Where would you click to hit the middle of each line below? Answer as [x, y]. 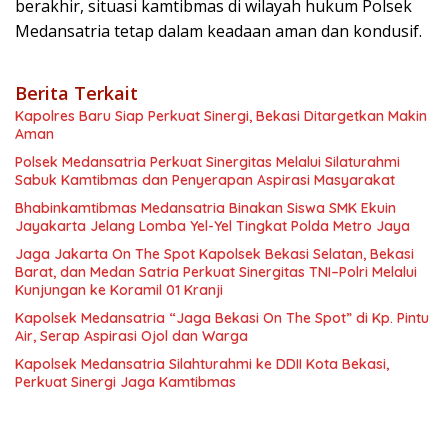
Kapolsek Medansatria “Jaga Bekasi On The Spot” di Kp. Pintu [222, 318]
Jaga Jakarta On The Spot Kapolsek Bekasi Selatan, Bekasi [214, 254]
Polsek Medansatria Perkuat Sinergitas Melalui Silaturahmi [207, 162]
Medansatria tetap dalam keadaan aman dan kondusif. [218, 31]
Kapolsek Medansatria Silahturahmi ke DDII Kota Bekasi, [202, 364]
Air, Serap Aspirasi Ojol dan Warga [131, 336]
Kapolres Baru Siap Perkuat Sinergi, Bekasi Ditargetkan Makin [221, 116]
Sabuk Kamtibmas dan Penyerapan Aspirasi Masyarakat [205, 180]
